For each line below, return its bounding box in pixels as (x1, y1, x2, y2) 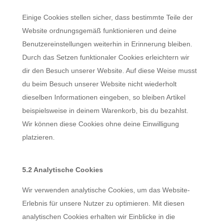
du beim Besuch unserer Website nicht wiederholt (22, 80, 177, 88)
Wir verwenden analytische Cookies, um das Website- (22, 186, 190, 194)
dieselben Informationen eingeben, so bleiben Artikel (22, 93, 185, 101)
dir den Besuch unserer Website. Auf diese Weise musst (22, 67, 197, 74)
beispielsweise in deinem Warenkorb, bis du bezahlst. (22, 107, 188, 114)
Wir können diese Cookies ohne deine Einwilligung (22, 120, 179, 128)
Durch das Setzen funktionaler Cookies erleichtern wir (22, 53, 189, 61)
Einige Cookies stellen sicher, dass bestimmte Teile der (22, 13, 193, 21)
